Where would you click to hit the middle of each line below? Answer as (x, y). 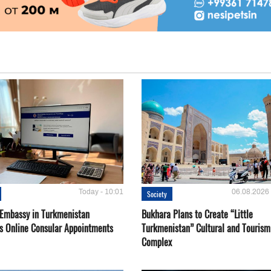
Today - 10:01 (101, 192)
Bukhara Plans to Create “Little (197, 214)
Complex (156, 242)
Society (157, 194)
